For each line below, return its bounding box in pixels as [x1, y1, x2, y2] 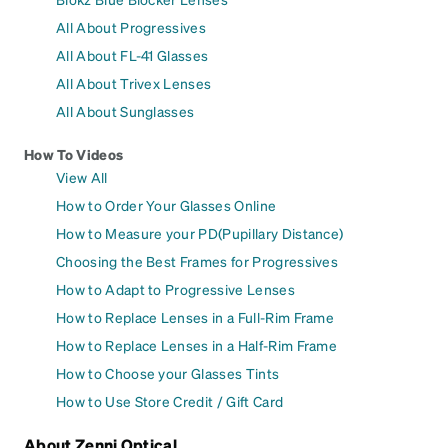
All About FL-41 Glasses [56, 45, 209, 64]
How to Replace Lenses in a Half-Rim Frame [56, 335, 338, 354]
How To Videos [24, 144, 124, 163]
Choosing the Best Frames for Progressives [56, 251, 339, 270]
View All [56, 167, 108, 186]
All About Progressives [56, 17, 207, 36]
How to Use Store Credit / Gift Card [56, 391, 284, 410]
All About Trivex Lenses [56, 73, 212, 92]
